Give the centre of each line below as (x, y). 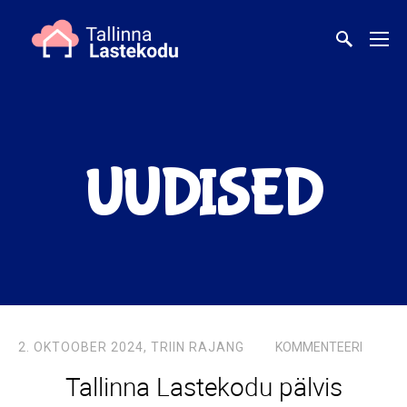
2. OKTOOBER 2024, (84, 347)
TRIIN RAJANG (198, 347)
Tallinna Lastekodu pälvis (203, 386)
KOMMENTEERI (319, 347)
